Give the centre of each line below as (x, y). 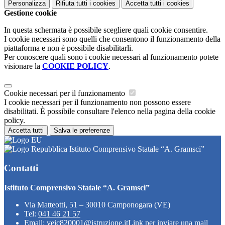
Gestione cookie (30, 13)
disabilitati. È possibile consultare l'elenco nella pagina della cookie (110, 111)
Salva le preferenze (82, 130)
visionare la (23, 66)
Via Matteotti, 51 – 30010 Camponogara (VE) (97, 205)
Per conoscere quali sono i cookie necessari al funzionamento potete (111, 57)
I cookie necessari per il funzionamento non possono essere (97, 102)
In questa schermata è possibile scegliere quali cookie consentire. (106, 30)
